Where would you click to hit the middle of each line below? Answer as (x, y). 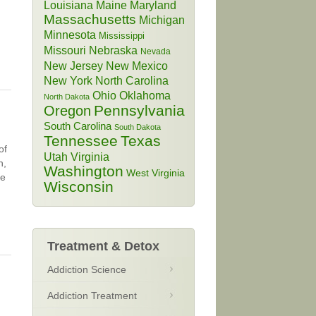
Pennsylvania (139, 110)
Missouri (65, 50)
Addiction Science (87, 269)
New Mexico (137, 66)
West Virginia (156, 173)
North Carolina (132, 80)
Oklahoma (145, 95)
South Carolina (78, 126)
